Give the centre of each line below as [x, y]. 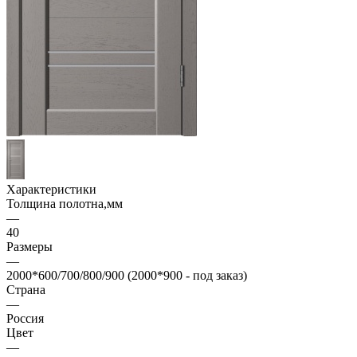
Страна [26, 290]
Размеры [29, 247]
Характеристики [51, 190]
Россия [25, 319]
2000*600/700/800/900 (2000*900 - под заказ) [127, 276]
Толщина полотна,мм [65, 204]
